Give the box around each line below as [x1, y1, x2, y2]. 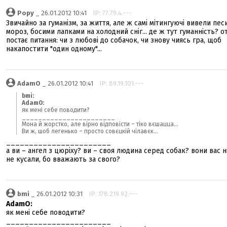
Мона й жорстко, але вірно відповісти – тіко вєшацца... [22, 121, 178, 128]
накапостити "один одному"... [6, 45, 102, 53]
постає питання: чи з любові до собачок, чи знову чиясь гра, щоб [6, 36, 221, 45]
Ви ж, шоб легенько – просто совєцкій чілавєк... [22, 128, 158, 135]
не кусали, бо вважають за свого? [6, 155, 120, 164]
